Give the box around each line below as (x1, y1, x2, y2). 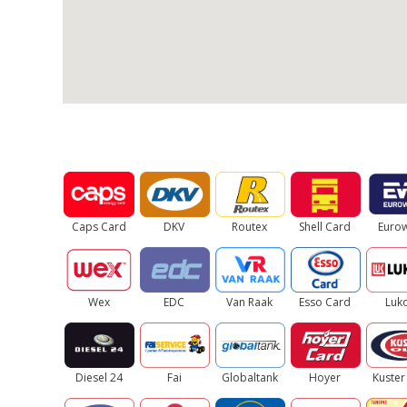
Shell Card (299, 219, 352, 234)
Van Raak (226, 294, 273, 310)
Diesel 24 (74, 370, 123, 385)
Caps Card (71, 219, 126, 234)
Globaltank (221, 370, 278, 385)
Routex (232, 219, 268, 234)
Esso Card (299, 294, 352, 310)
